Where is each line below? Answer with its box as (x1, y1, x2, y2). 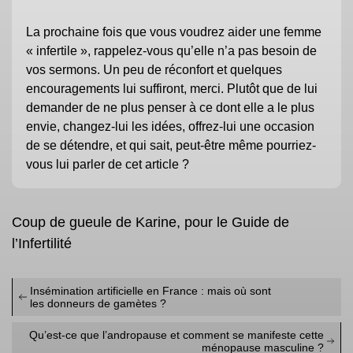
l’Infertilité (12, 236, 72, 252)
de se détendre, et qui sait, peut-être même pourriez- (26, 139, 316, 153)
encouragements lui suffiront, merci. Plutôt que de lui (26, 82, 318, 96)
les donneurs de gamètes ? (29, 297, 166, 310)
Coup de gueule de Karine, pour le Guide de (12, 214, 289, 231)
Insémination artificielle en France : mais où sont (29, 284, 271, 298)
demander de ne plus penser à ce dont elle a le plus (26, 101, 314, 115)
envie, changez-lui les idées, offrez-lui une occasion (26, 120, 314, 134)
